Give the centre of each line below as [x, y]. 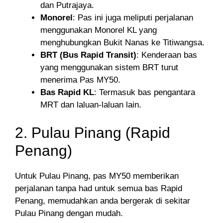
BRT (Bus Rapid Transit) [88, 55]
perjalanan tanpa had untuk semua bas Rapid [99, 188]
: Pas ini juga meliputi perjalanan [133, 18]
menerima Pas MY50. [80, 80]
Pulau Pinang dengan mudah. [69, 213]
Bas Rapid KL [67, 93]
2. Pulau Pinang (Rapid [93, 132]
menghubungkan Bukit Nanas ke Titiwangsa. [122, 43]
